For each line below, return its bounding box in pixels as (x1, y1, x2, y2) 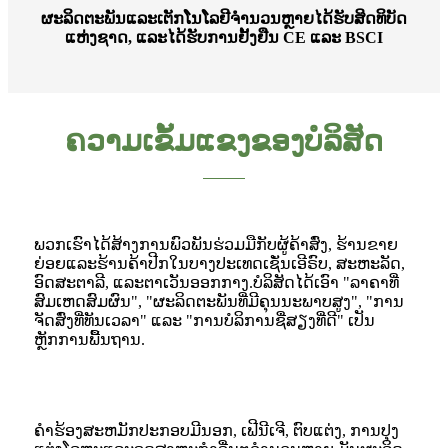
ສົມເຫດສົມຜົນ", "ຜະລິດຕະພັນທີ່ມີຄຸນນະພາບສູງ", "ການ (34, 293, 404, 311)
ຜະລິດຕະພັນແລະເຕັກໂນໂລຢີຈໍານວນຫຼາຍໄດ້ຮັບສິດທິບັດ (41, 10, 407, 28)
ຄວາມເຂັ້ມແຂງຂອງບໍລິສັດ (65, 124, 383, 158)
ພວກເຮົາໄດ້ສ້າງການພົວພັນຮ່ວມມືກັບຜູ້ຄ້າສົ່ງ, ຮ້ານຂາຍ (34, 236, 398, 254)
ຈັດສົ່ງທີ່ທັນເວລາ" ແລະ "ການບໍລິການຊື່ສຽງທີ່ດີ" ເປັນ (34, 312, 375, 330)
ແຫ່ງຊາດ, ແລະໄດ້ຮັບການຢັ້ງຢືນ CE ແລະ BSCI (65, 29, 383, 47)
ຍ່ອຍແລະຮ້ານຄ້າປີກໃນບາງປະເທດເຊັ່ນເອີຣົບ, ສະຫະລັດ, (34, 255, 405, 273)
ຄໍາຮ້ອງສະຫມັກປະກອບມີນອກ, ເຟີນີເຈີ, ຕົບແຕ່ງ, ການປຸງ (34, 422, 399, 440)
